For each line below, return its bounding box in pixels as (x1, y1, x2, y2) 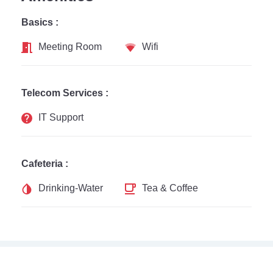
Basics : (21, 16, 58, 29)
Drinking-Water (38, 182, 103, 194)
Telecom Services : (21, 87, 108, 99)
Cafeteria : (21, 157, 68, 170)
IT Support (38, 111, 83, 124)
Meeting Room (38, 40, 102, 53)
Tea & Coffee (142, 182, 199, 194)
